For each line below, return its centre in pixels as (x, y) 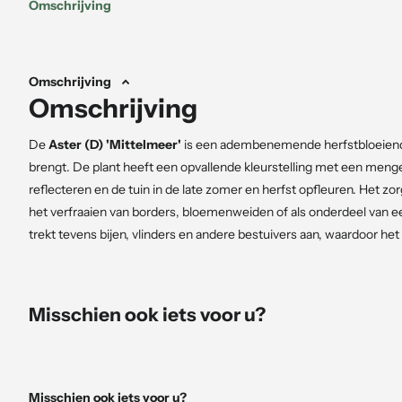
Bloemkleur (99, 328)
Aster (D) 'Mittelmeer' (115, 144)
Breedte (89, 373)
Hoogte (87, 350)
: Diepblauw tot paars (193, 328)
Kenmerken (80, 295)
